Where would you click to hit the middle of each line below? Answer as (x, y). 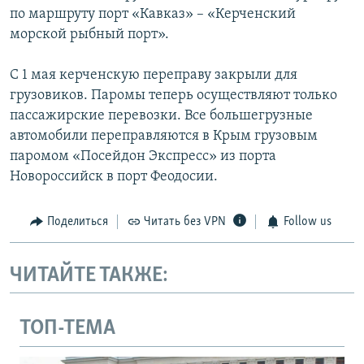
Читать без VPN (185, 222)
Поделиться (77, 222)
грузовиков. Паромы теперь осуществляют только (173, 96)
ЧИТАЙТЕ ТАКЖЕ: (89, 275)
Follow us (307, 222)
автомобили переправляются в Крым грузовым (164, 136)
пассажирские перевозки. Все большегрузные (161, 116)
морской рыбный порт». (89, 35)
